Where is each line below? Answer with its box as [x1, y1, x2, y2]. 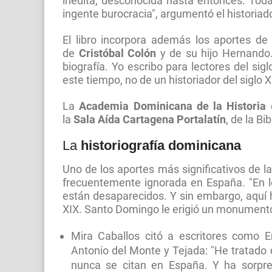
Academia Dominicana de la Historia [79, 100, 267, 113]
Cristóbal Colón [78, 47, 157, 60]
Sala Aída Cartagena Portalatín [73, 114, 226, 126]
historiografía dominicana [81, 138, 241, 154]
